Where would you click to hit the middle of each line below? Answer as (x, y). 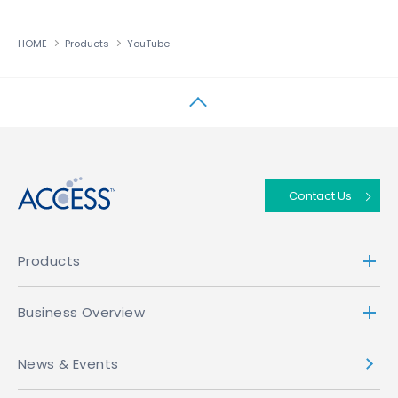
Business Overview (82, 312)
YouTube (148, 44)
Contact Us (320, 196)
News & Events (68, 364)
